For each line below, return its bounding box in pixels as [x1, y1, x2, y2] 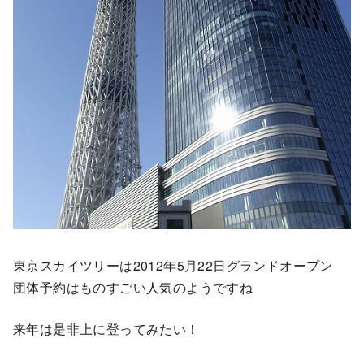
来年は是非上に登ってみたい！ [13, 318, 200, 338]
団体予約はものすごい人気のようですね [13, 277, 253, 297]
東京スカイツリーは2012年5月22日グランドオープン [13, 255, 333, 275]
